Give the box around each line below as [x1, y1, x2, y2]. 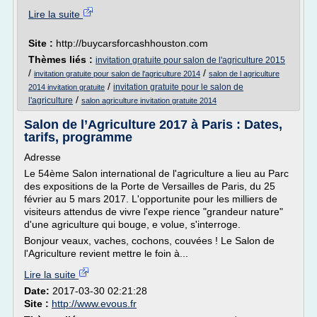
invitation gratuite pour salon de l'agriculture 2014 [34, 69, 200, 78]
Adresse [24, 151, 61, 163]
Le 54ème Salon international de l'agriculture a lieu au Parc [24, 168, 289, 179]
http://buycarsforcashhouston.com [56, 38, 208, 49]
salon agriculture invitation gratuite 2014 [81, 96, 217, 105]
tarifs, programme [24, 130, 132, 144]
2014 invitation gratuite [28, 83, 105, 91]
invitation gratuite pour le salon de [113, 82, 243, 92]
